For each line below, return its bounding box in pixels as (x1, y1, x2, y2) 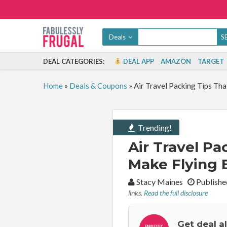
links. (128, 188, 144, 197)
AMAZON (161, 57, 192, 65)
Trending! (136, 123, 172, 132)
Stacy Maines (135, 177, 187, 186)
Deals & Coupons (69, 81, 127, 90)
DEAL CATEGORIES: (43, 57, 104, 65)
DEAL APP (122, 57, 155, 65)
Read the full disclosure (144, 188, 208, 197)
